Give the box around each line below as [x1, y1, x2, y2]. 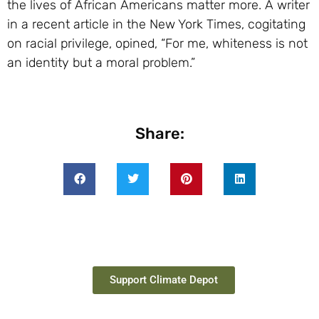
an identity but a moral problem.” [7, 55, 195, 71]
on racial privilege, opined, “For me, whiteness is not [7, 36, 308, 52]
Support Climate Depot [110, 273, 218, 286]
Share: [135, 123, 184, 143]
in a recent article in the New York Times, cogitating [7, 16, 305, 33]
